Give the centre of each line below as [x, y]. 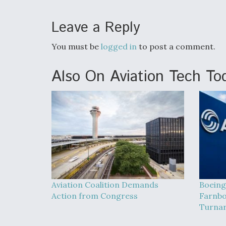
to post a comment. [176, 46]
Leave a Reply [96, 28]
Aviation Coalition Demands [105, 185]
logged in [119, 46]
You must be [76, 46]
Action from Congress [95, 196]
